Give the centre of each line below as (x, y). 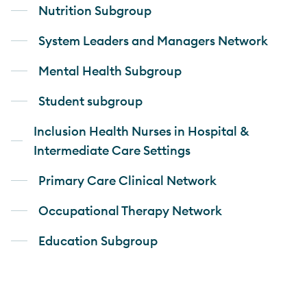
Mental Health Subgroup (110, 71)
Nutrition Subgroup (95, 10)
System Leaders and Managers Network (153, 40)
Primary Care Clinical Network (129, 180)
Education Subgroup (98, 241)
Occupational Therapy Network (130, 210)
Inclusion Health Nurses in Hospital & (142, 131)
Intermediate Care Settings (112, 150)
